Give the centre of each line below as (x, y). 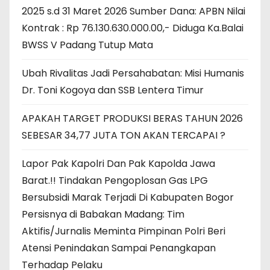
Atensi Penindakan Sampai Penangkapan (119, 248)
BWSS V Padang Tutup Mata (87, 45)
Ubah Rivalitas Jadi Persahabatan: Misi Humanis (133, 73)
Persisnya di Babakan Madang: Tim (103, 214)
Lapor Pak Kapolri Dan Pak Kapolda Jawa (118, 163)
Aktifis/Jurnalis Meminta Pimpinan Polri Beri (124, 231)
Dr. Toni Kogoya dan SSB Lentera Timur (113, 90)
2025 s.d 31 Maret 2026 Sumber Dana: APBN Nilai (133, 11)
